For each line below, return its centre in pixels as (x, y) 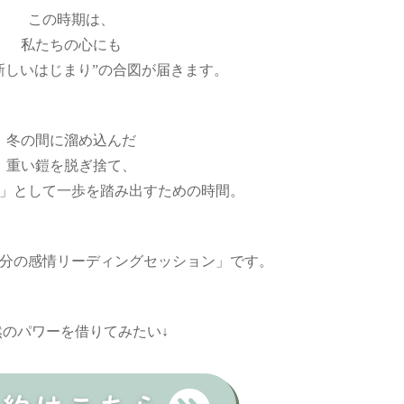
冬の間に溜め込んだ (71, 141)
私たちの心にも (71, 45)
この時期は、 (71, 20)
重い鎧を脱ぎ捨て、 (71, 166)
